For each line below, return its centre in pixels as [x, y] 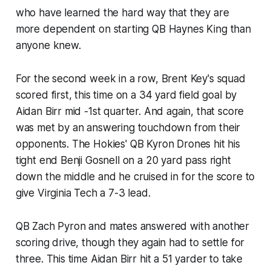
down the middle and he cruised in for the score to [135, 177]
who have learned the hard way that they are [122, 13]
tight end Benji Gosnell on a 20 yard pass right [123, 161]
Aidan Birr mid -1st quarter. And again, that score [130, 112]
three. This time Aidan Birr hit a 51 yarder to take [129, 259]
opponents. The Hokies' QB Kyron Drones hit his [128, 144]
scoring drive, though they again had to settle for [130, 243]
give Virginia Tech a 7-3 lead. [83, 193]
